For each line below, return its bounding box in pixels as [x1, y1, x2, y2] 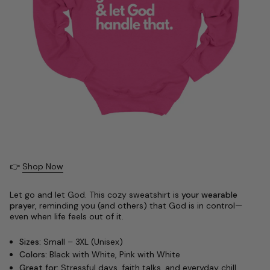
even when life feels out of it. [10, 210, 124, 222]
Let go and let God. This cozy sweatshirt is [10, 189, 181, 200]
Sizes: [19, 236, 41, 247]
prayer [10, 199, 35, 211]
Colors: [19, 249, 47, 260]
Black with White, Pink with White [47, 249, 180, 260]
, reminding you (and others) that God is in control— [35, 199, 242, 211]
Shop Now [22, 160, 63, 172]
